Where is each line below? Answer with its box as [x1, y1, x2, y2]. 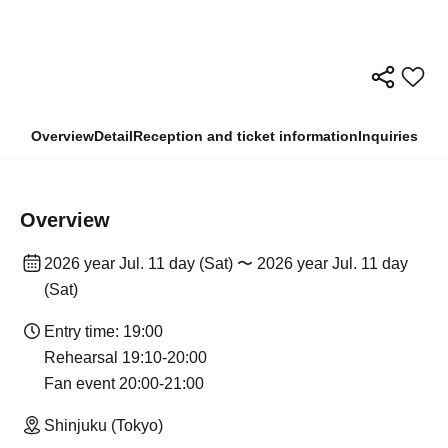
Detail [93, 128, 133, 145]
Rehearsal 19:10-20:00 [44, 349, 207, 367]
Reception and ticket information [132, 128, 358, 145]
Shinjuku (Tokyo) [44, 417, 163, 435]
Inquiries [357, 128, 418, 145]
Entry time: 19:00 [44, 323, 163, 341]
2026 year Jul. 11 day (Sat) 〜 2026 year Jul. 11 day [44, 255, 408, 273]
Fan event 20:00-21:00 [44, 375, 204, 393]
